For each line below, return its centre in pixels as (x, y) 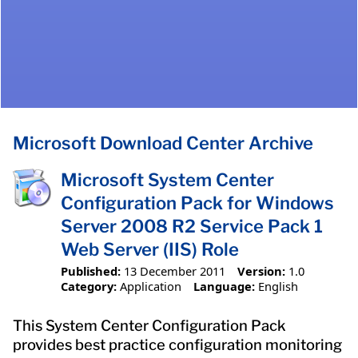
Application (151, 286)
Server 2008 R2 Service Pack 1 (192, 227)
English (278, 286)
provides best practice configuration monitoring (177, 344)
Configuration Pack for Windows (197, 203)
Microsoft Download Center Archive (163, 143)
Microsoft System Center (167, 180)
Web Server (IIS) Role (150, 250)
